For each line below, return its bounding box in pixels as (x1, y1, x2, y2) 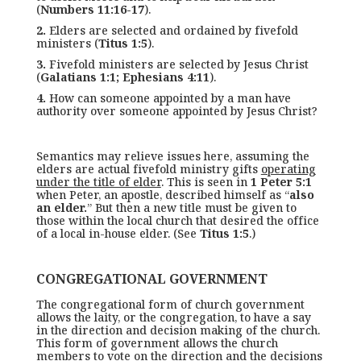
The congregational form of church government (35, 297, 305, 312)
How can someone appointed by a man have (45, 90, 291, 106)
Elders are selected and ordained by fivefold (45, 23, 298, 38)
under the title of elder (35, 174, 161, 189)
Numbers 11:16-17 (39, 2, 144, 17)
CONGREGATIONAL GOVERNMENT (35, 270, 268, 288)
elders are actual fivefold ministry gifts (35, 161, 261, 176)
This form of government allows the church (35, 335, 278, 351)
